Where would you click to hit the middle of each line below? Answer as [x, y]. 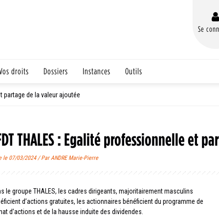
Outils [134, 71]
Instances [97, 71]
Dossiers [56, 71]
